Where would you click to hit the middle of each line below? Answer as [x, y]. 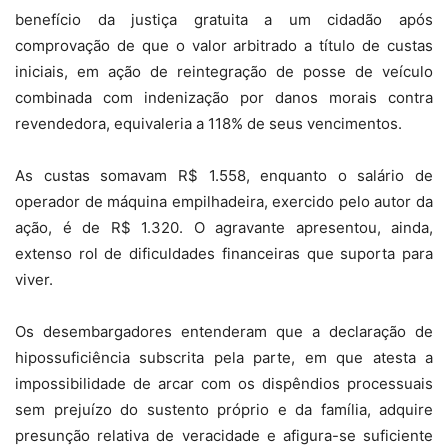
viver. [34, 280]
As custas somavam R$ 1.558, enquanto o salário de [224, 176]
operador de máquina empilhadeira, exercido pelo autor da [224, 202]
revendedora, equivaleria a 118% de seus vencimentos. [208, 124]
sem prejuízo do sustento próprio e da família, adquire [224, 410]
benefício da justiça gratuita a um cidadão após [224, 20]
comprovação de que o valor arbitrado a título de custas [224, 46]
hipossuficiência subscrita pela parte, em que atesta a [224, 358]
